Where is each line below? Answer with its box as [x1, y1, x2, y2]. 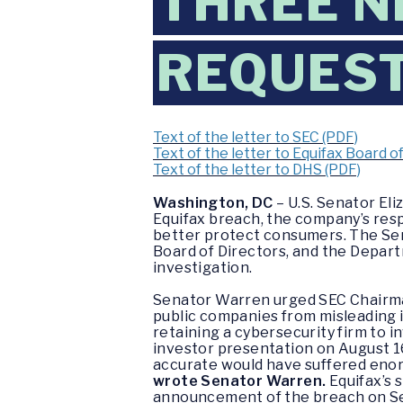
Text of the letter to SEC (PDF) [153, 129, 358, 146]
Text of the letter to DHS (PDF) [153, 161, 361, 178]
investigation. [153, 259, 253, 277]
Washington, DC [153, 194, 273, 212]
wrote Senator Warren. [153, 372, 327, 390]
